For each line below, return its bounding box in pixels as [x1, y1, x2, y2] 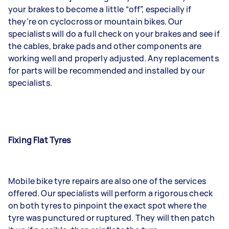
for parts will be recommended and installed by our [8, 64, 205, 76]
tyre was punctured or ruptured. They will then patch [8, 212, 215, 223]
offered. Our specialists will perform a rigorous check [8, 187, 213, 199]
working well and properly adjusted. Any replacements [8, 52, 219, 64]
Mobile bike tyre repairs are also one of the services [8, 175, 206, 187]
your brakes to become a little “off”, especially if [8, 3, 192, 15]
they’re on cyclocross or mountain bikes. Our [8, 15, 183, 27]
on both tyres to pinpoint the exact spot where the [8, 199, 207, 211]
